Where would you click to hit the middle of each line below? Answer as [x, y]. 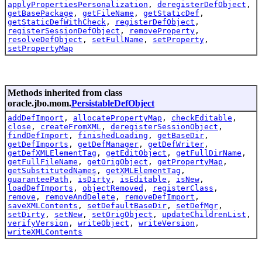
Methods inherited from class [65, 92]
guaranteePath [38, 179]
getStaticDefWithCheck [57, 22]
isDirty [94, 179]
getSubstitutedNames [52, 170]
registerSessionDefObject [64, 30]
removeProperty [162, 30]
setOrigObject [122, 214]
